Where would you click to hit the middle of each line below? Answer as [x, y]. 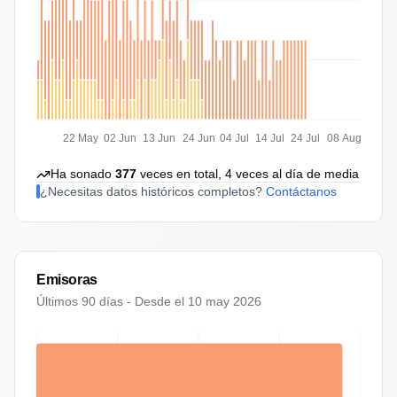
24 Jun [198, 138]
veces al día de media [296, 174]
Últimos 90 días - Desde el [112, 301]
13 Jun [160, 138]
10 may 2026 [225, 301]
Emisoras [67, 280]
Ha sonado [81, 174]
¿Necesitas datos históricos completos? [151, 191]
